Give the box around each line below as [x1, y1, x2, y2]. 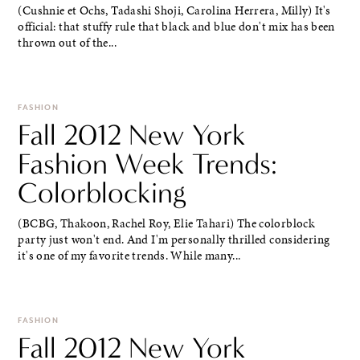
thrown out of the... [18, 35, 117, 51]
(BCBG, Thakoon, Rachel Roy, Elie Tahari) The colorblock [18, 215, 315, 231]
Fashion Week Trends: [18, 146, 278, 181]
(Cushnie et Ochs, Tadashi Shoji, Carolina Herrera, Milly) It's [18, 2, 331, 18]
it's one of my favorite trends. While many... [18, 247, 241, 264]
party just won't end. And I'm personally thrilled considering [18, 231, 330, 247]
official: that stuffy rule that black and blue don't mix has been [18, 18, 335, 35]
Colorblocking [18, 175, 186, 210]
